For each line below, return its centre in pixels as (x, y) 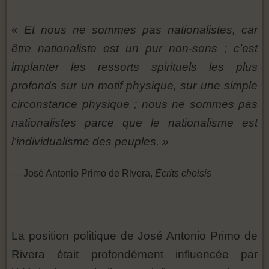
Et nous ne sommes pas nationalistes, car (141, 30)
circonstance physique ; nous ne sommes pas (134, 104)
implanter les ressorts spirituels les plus (134, 67)
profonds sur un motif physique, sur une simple (134, 86)
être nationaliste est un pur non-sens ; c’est (134, 49)
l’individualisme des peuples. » (90, 142)
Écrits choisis (183, 174)
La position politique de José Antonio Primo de (134, 236)
